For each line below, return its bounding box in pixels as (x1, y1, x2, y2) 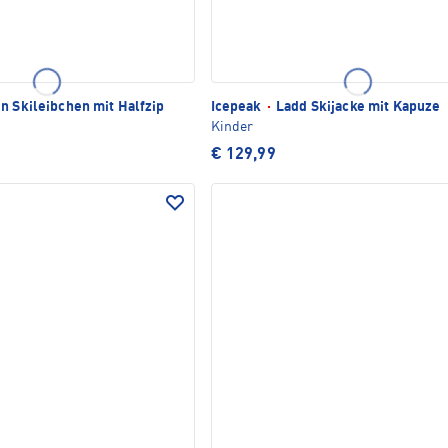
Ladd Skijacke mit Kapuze (272, 100, 441, 115)
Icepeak (210, 100, 265, 115)
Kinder (210, 120, 253, 135)
